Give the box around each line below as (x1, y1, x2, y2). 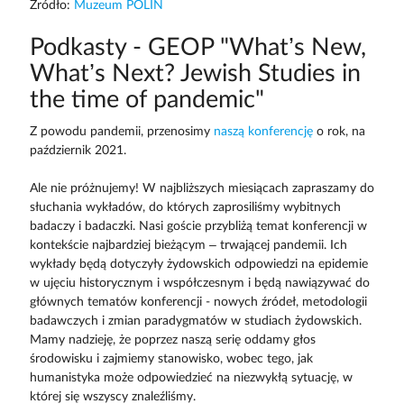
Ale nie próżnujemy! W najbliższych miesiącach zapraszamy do (29, 181, 374, 195)
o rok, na (312, 124, 365, 138)
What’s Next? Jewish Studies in (29, 61, 361, 87)
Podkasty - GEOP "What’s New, (29, 35, 366, 60)
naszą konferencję (213, 124, 313, 138)
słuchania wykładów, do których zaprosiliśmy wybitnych (29, 200, 341, 214)
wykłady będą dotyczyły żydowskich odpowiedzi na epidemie (29, 257, 368, 271)
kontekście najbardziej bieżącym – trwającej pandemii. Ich (29, 238, 347, 252)
